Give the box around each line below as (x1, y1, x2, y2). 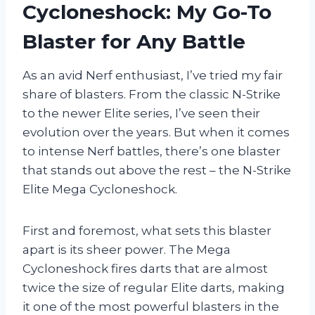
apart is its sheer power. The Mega (22, 242, 231, 257)
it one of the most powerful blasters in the (22, 299, 279, 314)
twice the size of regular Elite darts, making (22, 280, 285, 295)
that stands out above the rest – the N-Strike (22, 162, 291, 177)
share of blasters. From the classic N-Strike (22, 86, 281, 101)
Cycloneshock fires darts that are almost (22, 261, 268, 276)
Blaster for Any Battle (22, 29, 245, 53)
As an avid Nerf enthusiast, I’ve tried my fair (22, 67, 283, 82)
